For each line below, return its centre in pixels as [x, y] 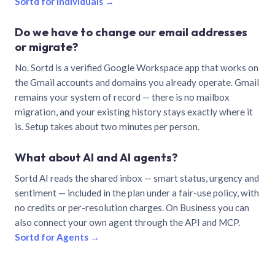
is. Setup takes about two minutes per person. [107, 126]
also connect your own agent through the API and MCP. [127, 222]
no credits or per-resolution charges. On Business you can [132, 207]
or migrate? [47, 46]
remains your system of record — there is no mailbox [122, 97]
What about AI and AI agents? [96, 157]
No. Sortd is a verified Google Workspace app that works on [137, 67]
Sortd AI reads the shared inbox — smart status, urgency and [137, 178]
